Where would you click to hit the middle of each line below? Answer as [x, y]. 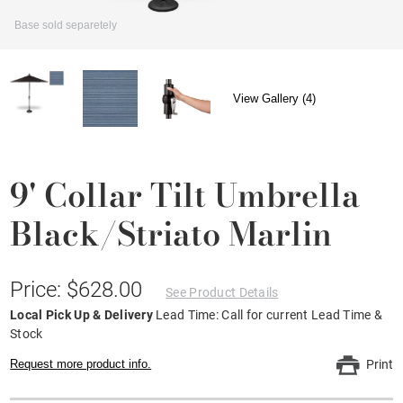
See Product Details [222, 292]
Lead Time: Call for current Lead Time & [269, 314]
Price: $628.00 [79, 289]
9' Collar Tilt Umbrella [185, 194]
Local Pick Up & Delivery [83, 314]
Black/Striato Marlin [171, 233]
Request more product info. [81, 363]
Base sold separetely [66, 25]
